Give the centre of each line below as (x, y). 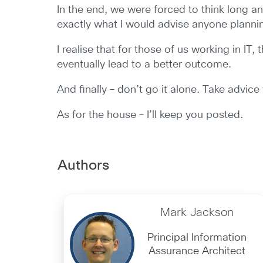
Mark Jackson (197, 213)
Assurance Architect (197, 251)
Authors (83, 166)
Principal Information (197, 238)
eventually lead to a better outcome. (144, 65)
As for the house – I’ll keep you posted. (150, 115)
